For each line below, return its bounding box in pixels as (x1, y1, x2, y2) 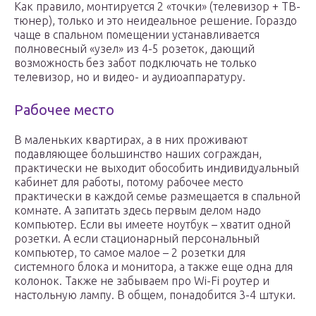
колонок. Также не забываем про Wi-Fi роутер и (14, 274, 269, 288)
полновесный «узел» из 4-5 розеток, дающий (14, 42, 255, 56)
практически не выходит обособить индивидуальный (14, 162, 299, 175)
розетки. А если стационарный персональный (14, 232, 260, 245)
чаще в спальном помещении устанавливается (14, 28, 260, 42)
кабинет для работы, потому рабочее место (14, 176, 243, 189)
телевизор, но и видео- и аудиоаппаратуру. (14, 71, 245, 84)
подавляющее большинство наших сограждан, (14, 147, 262, 161)
